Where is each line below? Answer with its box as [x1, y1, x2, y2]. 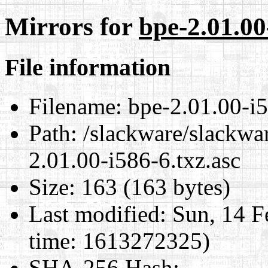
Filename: [29, 93, 122, 119]
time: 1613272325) [29, 227, 210, 254]
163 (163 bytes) [75, 173, 230, 200]
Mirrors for [5, 12, 139, 41]
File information [5, 53, 170, 81]
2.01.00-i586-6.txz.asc [29, 147, 240, 173]
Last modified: [29, 200, 166, 227]
